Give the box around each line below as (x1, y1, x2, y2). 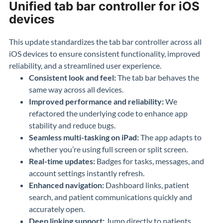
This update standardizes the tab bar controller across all (9, 37, 202, 46)
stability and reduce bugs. (29, 120, 115, 130)
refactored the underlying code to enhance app (29, 109, 188, 118)
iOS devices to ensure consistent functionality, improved (9, 49, 200, 58)
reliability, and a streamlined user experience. (9, 61, 161, 70)
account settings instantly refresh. (29, 168, 144, 178)
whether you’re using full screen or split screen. (29, 144, 188, 154)
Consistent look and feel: (29, 73, 116, 82)
